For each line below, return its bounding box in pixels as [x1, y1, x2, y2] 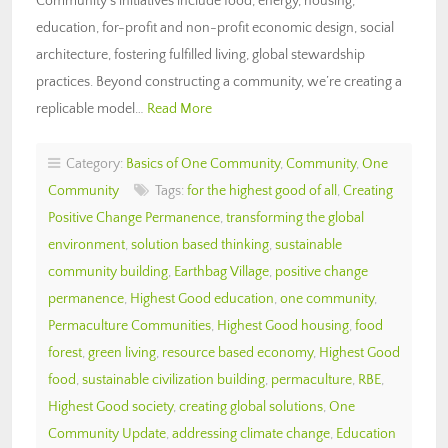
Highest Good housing [217, 317, 349, 334]
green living [88, 344, 156, 361]
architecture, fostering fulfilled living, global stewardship [36, 46, 365, 63]
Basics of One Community [126, 155, 280, 172]
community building [48, 263, 168, 280]
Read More [147, 100, 212, 117]
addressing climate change [172, 425, 330, 442]
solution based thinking [131, 236, 269, 253]
